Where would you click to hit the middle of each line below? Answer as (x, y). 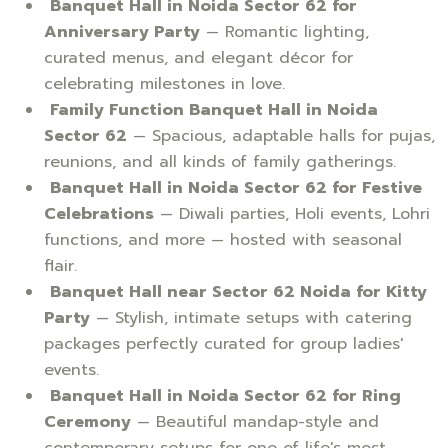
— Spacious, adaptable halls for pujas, (281, 135)
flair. (60, 265)
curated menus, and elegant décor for (198, 57)
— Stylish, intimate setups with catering (251, 317)
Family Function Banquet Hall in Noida (214, 109)
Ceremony (87, 421)
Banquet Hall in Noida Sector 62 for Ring (225, 395)
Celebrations (99, 213)
